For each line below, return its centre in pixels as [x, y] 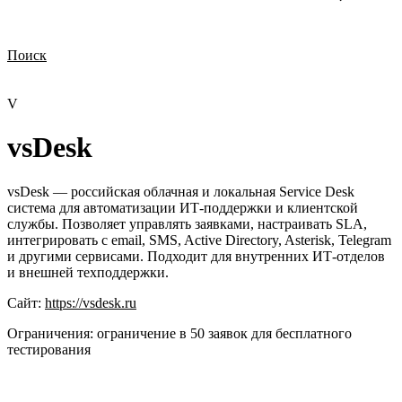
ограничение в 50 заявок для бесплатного [224, 333]
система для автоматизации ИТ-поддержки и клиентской [183, 207]
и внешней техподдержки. [88, 272]
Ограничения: [50, 333]
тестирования [49, 349]
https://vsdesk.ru [91, 302]
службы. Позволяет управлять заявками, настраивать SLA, [187, 223]
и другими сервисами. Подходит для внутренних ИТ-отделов [196, 256]
